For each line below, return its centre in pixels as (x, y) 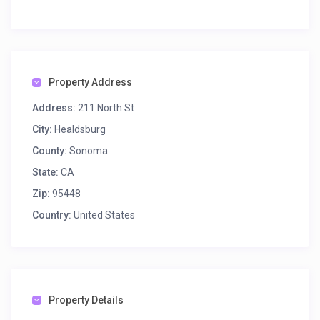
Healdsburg (80, 130)
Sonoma (88, 151)
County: (50, 151)
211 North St (105, 108)
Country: (52, 215)
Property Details (86, 300)
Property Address (91, 82)
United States (104, 215)
